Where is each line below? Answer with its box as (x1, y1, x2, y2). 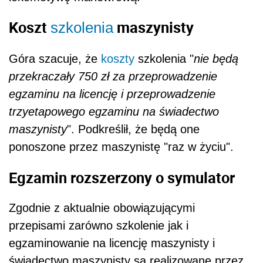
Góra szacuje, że (9, 52, 101, 65)
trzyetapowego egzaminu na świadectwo (9, 104, 219, 118)
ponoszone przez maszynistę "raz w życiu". (9, 140, 234, 153)
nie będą (194, 52, 238, 65)
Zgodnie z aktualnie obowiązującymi (9, 201, 195, 215)
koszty (101, 52, 134, 65)
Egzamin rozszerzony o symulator (9, 167, 235, 187)
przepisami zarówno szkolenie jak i (9, 219, 188, 232)
